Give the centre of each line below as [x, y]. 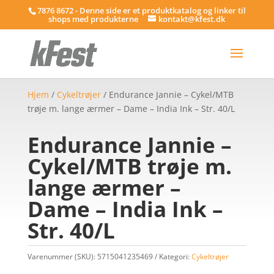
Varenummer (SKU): [62, 257]
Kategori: [175, 257]
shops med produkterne [94, 19]
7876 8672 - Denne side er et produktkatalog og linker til [141, 10]
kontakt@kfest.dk [192, 19]
